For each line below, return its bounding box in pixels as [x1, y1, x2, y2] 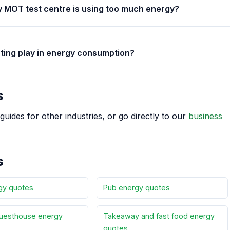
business [188, 110, 222, 121]
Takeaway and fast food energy [103, 212, 215, 221]
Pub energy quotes [103, 183, 170, 192]
